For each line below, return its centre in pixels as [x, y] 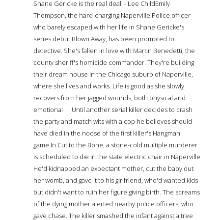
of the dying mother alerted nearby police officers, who [113, 204]
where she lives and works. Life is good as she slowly [109, 86]
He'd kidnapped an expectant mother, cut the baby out [113, 168]
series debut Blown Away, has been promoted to [104, 39]
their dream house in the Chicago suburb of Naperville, [113, 74]
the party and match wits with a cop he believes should [113, 121]
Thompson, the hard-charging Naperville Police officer [112, 15]
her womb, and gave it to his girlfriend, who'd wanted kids [116, 180]
